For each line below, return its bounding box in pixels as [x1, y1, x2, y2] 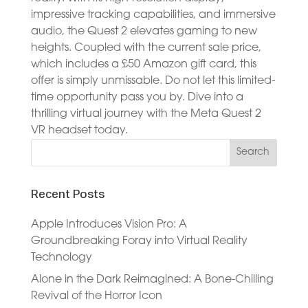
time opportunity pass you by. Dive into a [30, 91, 243, 103]
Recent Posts [30, 188, 104, 201]
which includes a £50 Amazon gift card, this [30, 58, 256, 70]
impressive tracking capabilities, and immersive [30, 9, 276, 21]
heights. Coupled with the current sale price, [30, 42, 261, 54]
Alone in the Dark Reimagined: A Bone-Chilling [30, 274, 274, 285]
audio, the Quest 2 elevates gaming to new [30, 25, 257, 37]
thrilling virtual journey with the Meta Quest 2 [30, 108, 261, 120]
